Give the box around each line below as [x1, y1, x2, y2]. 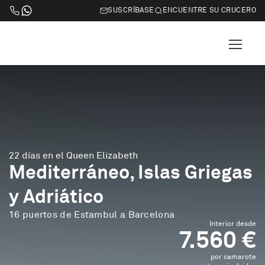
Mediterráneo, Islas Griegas [9, 160, 253, 184]
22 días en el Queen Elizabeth [9, 150, 138, 161]
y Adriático [9, 185, 104, 208]
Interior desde [209, 219, 256, 228]
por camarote [211, 253, 256, 261]
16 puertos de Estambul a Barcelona [9, 209, 175, 221]
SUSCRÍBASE [108, 6, 154, 15]
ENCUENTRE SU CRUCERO [162, 6, 256, 15]
